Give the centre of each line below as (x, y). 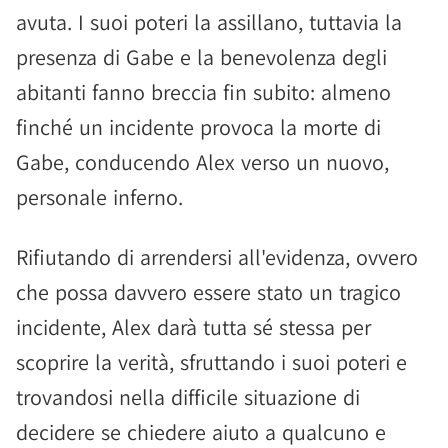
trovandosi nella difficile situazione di (188, 397)
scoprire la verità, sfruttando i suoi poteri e (211, 362)
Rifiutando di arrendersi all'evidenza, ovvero (217, 257)
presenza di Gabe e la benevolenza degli (201, 57)
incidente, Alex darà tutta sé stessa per (193, 327)
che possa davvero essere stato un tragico (208, 292)
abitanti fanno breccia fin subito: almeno (203, 92)
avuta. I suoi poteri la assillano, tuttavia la (209, 22)
